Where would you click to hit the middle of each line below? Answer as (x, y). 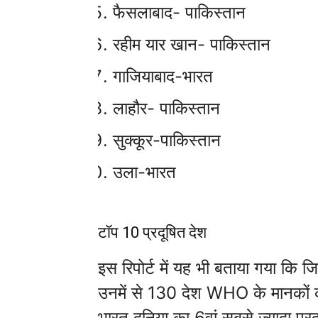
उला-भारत (144, 172)
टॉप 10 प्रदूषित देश (152, 232)
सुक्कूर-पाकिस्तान (167, 140)
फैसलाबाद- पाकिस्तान (179, 12)
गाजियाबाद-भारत (163, 76)
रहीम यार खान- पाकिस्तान (192, 44)
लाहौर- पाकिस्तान (166, 108)
